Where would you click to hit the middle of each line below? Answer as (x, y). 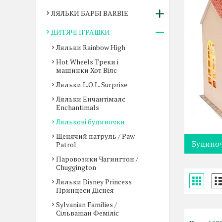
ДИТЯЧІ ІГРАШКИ (81, 32)
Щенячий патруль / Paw (95, 136)
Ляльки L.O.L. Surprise (92, 84)
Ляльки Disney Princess (94, 182)
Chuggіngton (76, 167)
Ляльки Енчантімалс (91, 99)
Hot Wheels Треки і (87, 62)
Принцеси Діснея (85, 190)
